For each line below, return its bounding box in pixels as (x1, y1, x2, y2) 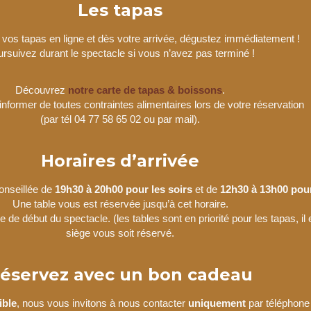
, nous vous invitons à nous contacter (16, 296, 188, 309)
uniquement (187, 296, 246, 309)
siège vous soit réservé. (66, 226, 175, 239)
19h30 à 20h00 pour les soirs (55, 183, 193, 195)
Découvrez (15, 83, 69, 96)
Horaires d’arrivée (41, 150, 200, 171)
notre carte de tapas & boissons (68, 83, 223, 96)
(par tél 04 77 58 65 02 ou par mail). (40, 112, 201, 125)
